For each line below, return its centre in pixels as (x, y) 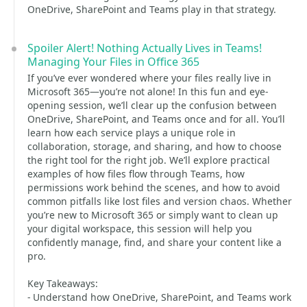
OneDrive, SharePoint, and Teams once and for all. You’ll (156, 119)
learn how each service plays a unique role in (132, 133)
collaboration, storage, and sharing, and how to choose (155, 146)
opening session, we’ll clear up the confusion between (152, 105)
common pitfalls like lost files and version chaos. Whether (160, 201)
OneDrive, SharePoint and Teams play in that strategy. (152, 9)
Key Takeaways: (63, 283)
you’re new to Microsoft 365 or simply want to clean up (153, 215)
